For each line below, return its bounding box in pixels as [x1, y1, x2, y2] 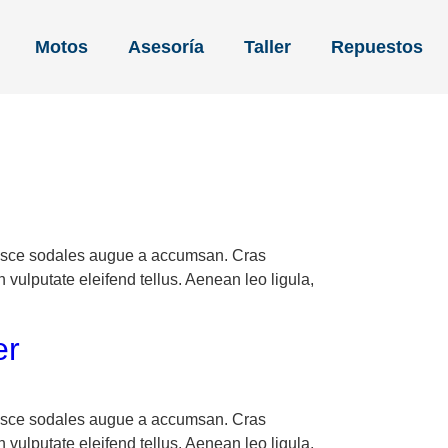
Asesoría [128, 36, 205, 57]
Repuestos [331, 36, 424, 57]
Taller [244, 36, 292, 57]
